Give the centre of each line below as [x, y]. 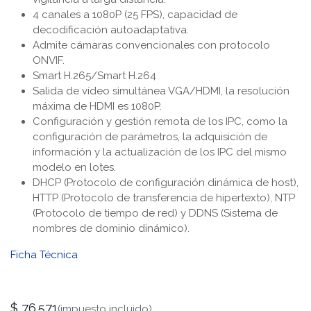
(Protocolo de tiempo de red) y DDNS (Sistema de [155, 213]
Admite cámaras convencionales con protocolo [151, 45]
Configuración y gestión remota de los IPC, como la [160, 122]
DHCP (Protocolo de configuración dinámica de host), [166, 183]
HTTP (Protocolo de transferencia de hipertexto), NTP [164, 198]
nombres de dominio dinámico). [111, 229]
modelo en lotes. [74, 168]
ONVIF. [49, 61]
